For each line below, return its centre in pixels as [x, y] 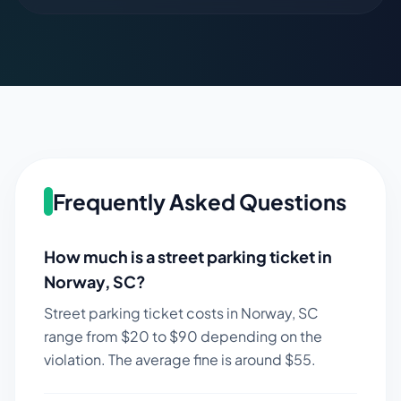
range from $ [87, 336]
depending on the [260, 336]
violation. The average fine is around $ [169, 359]
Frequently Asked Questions [200, 201]
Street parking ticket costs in [142, 313]
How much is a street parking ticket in [188, 256]
